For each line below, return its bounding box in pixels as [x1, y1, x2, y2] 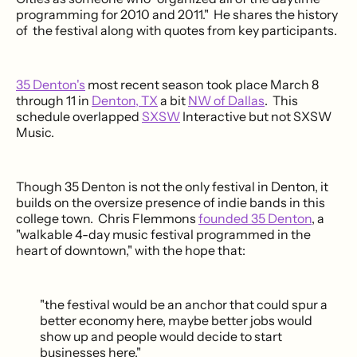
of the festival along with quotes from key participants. [16, 22, 337, 38]
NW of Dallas [188, 92, 265, 108]
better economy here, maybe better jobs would [40, 312, 312, 328]
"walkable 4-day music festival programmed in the [16, 226, 311, 242]
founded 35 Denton [198, 210, 312, 226]
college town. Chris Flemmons [16, 210, 198, 226]
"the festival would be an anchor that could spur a [40, 296, 328, 312]
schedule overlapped [16, 108, 142, 124]
